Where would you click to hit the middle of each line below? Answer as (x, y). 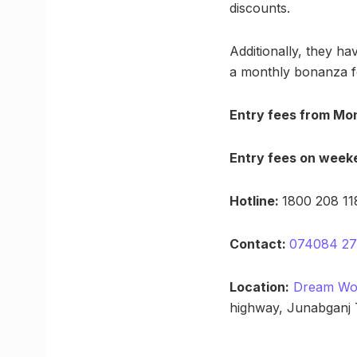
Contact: (259, 244)
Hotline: (256, 201)
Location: (259, 287)
